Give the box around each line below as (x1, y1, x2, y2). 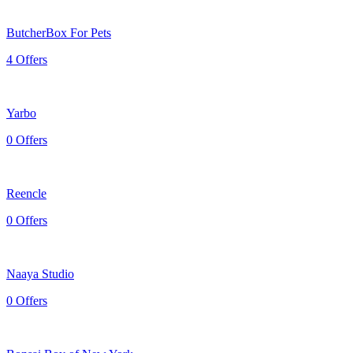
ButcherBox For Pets (6, 25, 111, 39)
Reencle (6, 186, 46, 200)
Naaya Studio (6, 266, 74, 281)
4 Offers (6, 52, 47, 66)
